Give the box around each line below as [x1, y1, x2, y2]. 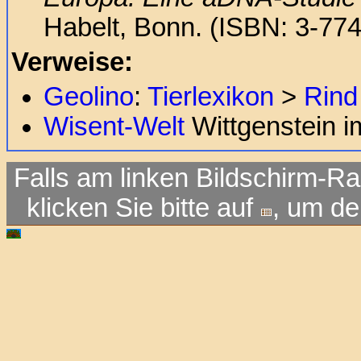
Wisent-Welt [44, 111, 185, 141]
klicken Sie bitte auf [26, 193, 260, 223]
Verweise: [11, 47, 133, 77]
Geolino [44, 81, 134, 111]
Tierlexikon [147, 81, 274, 111]
